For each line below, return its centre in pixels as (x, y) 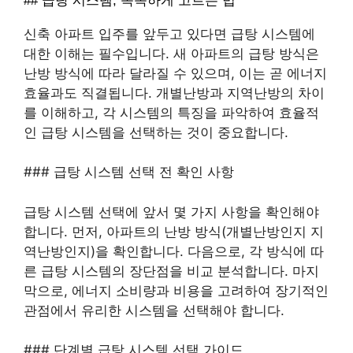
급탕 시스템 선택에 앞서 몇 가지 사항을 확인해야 (171, 212)
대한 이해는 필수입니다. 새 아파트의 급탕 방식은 (171, 53)
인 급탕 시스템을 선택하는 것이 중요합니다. (156, 132)
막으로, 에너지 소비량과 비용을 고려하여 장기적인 (176, 290)
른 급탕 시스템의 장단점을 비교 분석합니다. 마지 (171, 271)
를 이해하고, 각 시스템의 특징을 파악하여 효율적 (171, 112)
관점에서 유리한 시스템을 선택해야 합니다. (154, 310)
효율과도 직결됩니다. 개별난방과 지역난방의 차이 (174, 93)
